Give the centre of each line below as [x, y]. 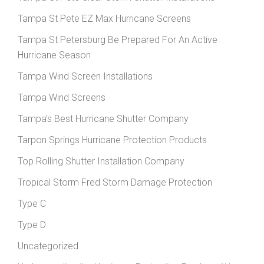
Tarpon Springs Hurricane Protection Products [112, 140]
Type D [32, 225]
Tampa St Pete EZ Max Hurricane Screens [104, 18]
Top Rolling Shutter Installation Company [101, 161]
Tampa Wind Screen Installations [85, 76]
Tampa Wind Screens [62, 97]
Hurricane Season [54, 55]
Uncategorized [48, 246]
